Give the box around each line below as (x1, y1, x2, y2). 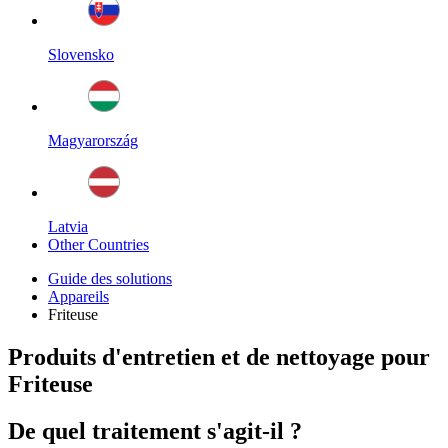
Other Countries (48, 236, 149, 254)
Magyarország (48, 132, 138, 150)
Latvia (48, 218, 88, 236)
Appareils (48, 288, 109, 306)
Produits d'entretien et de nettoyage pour (8, 344, 430, 371)
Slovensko (48, 46, 114, 64)
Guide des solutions (48, 270, 172, 288)
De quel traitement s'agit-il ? (8, 418, 302, 445)
